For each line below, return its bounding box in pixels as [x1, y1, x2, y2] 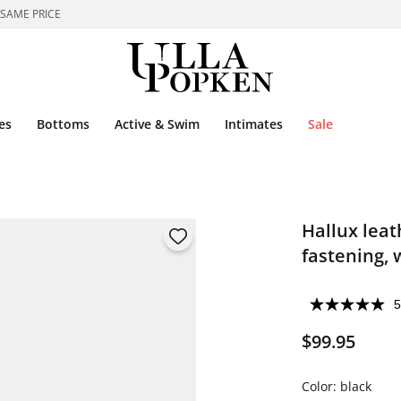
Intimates [225, 115, 283, 132]
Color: [301, 378, 340, 395]
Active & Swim [115, 115, 200, 132]
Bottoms [37, 115, 90, 132]
